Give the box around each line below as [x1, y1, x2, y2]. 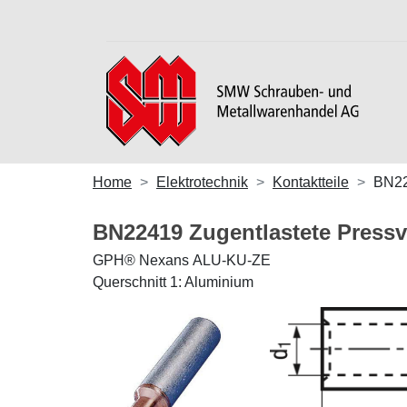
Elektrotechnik [156, 174, 248, 190]
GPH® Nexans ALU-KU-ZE [93, 253, 271, 268]
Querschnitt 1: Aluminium [93, 274, 253, 290]
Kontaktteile [273, 174, 349, 190]
